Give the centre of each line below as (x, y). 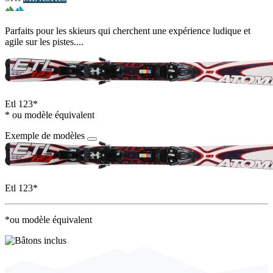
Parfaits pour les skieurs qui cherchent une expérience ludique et (128, 30)
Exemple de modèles (45, 135)
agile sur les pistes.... (44, 41)
